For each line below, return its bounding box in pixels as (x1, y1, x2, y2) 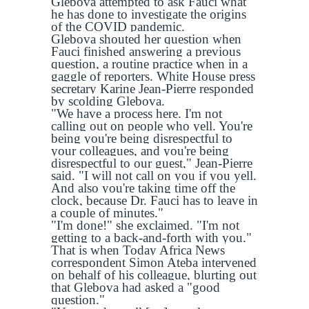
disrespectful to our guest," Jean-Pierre (51, 156, 252, 170)
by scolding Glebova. (51, 94, 165, 108)
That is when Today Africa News (51, 243, 225, 257)
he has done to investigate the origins (51, 7, 246, 21)
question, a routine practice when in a (51, 57, 248, 71)
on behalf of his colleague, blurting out (51, 268, 257, 282)
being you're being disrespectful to (51, 131, 232, 146)
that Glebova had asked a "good (51, 280, 220, 295)
